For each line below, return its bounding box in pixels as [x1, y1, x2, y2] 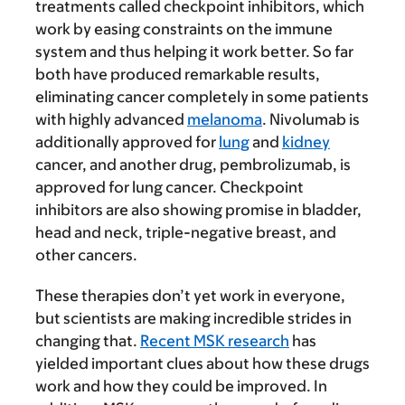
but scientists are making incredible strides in [35, 309, 352, 328]
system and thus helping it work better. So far [35, 42, 353, 61]
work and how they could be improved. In [35, 377, 327, 396]
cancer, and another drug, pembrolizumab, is [35, 155, 351, 174]
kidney [282, 133, 330, 152]
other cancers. [35, 246, 137, 265]
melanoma [187, 110, 262, 129]
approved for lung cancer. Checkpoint [35, 178, 304, 197]
